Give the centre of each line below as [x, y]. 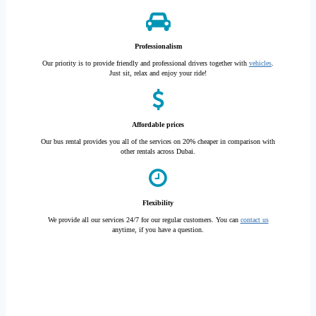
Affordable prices [158, 124]
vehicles [260, 63]
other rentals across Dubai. [158, 151]
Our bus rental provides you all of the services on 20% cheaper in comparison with [158, 141]
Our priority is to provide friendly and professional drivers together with [146, 63]
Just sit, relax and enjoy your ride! [158, 73]
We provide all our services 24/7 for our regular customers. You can [144, 220]
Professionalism [158, 46]
